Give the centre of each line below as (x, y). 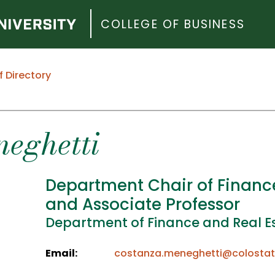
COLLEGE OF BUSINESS (173, 24)
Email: (61, 254)
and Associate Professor (143, 205)
